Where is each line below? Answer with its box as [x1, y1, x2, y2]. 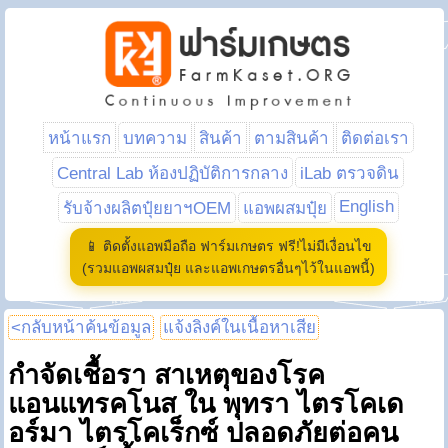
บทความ [122, 129, 187, 148]
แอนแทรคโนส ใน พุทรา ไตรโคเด [8, 389, 405, 420]
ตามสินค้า [253, 129, 329, 148]
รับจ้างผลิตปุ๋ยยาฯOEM [62, 199, 231, 218]
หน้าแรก [47, 129, 111, 148]
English [338, 197, 394, 216]
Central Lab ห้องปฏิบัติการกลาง [57, 164, 288, 183]
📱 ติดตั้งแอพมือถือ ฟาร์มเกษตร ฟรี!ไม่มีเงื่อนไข [84, 238, 372, 254]
